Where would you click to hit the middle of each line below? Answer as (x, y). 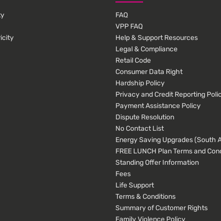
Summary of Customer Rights (162, 208)
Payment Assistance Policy (158, 106)
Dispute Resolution (145, 117)
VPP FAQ (129, 27)
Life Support (135, 185)
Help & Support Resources (157, 38)
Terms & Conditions (146, 197)
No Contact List (140, 129)
